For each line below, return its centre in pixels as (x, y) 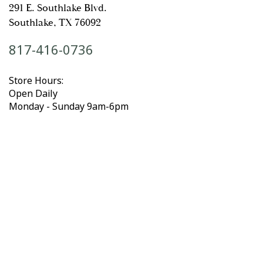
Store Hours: (36, 81)
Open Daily (33, 94)
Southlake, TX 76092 (55, 23)
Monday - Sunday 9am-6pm (69, 107)
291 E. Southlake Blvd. (58, 8)
